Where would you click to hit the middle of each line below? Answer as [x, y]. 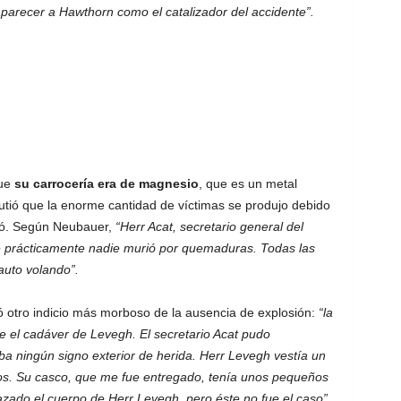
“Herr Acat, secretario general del [209, 226]
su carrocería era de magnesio [104, 183]
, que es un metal [247, 183]
